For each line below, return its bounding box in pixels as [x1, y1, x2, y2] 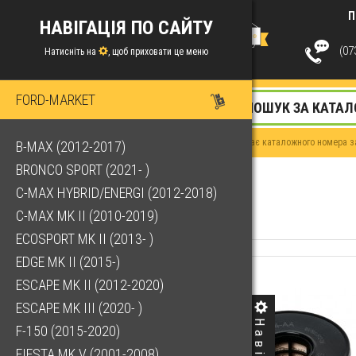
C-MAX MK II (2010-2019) [16, 207, 158, 225]
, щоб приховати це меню [107, 46, 208, 57]
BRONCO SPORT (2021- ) [16, 161, 149, 179]
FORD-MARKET [16, 91, 95, 109]
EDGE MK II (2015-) [16, 253, 120, 271]
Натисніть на [44, 46, 99, 57]
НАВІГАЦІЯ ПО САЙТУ [39, 17, 213, 39]
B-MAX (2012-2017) [16, 138, 126, 156]
